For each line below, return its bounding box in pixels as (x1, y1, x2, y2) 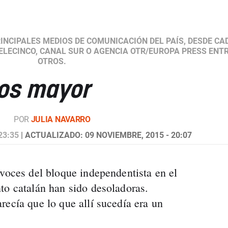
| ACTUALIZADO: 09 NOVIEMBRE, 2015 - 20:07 (19, 130, 192, 140)
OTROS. (38, 56, 67, 66)
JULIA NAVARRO (31, 115, 91, 124)
